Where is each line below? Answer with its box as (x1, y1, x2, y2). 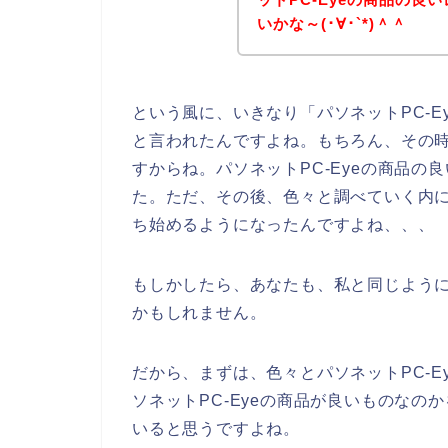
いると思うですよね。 (132, 420, 300, 438)
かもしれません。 (132, 304, 267, 322)
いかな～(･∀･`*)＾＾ (257, 14, 408, 32)
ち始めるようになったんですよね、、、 (132, 216, 435, 234)
